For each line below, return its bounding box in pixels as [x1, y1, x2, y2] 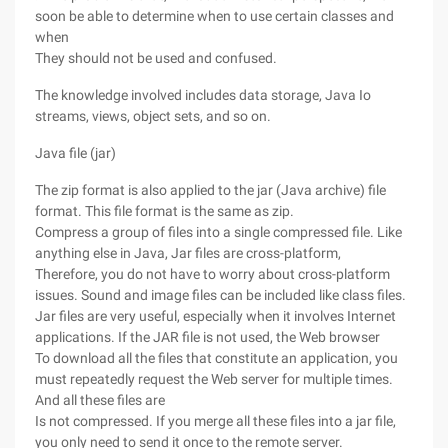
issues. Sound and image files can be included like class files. [35, 287, 406, 303]
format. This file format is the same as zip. [35, 203, 294, 219]
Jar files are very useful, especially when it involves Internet [35, 308, 396, 324]
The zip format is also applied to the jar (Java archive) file [35, 182, 386, 198]
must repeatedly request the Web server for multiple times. [35, 371, 393, 387]
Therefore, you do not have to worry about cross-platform [35, 266, 390, 282]
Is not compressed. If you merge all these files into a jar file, [35, 413, 396, 429]
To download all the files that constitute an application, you [35, 350, 398, 366]
